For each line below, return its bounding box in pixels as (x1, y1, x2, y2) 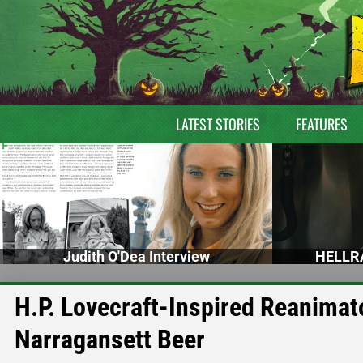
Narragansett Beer (15, 323, 205, 355)
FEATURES (295, 113, 348, 135)
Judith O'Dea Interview (62, 247, 210, 265)
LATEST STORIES (175, 113, 260, 135)
